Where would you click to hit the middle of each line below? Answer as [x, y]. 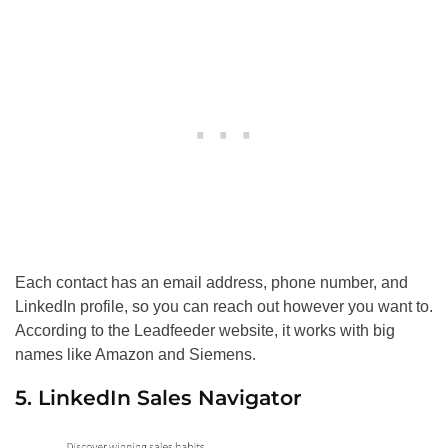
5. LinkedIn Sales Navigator [158, 397]
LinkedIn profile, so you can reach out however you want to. [224, 306]
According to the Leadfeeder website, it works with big [205, 330]
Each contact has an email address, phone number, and [211, 282]
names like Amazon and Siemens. [135, 354]
